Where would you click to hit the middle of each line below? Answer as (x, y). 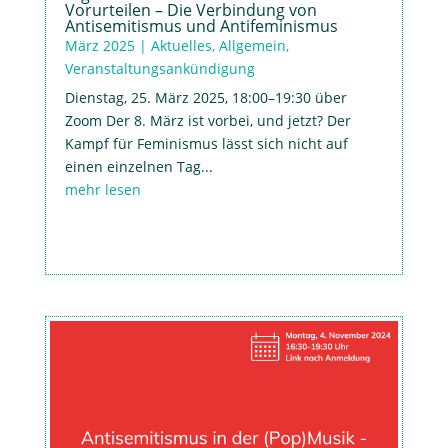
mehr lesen (102, 190)
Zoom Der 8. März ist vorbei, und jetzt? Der (207, 121)
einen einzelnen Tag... (138, 167)
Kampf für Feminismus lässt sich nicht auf (206, 144)
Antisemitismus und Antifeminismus (201, 26)
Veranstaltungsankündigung (159, 69)
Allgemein (252, 46)
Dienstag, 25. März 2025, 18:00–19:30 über (205, 98)
